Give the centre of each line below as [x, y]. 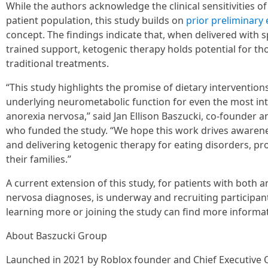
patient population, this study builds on [96, 20]
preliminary [237, 20]
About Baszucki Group [57, 236]
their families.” [39, 159]
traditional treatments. [57, 63]
